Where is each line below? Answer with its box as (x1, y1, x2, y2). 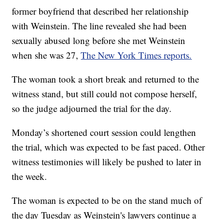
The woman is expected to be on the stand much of (12, 194, 202, 207)
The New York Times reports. (81, 49, 192, 62)
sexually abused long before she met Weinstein (12, 34, 186, 47)
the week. (12, 170, 47, 183)
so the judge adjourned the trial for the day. (12, 102, 172, 115)
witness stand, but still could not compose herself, (12, 88, 197, 100)
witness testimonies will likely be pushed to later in (12, 155, 202, 168)
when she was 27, (12, 49, 81, 62)
